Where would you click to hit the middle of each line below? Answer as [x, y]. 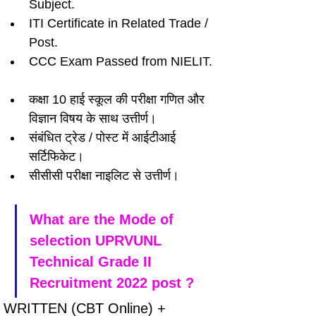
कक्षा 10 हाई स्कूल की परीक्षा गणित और [119, 99]
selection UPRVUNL [98, 241]
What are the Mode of [104, 219]
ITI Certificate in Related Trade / [120, 23]
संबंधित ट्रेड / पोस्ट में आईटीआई [104, 138]
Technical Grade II [93, 262]
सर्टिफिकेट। [56, 157]
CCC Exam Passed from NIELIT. [121, 61]
